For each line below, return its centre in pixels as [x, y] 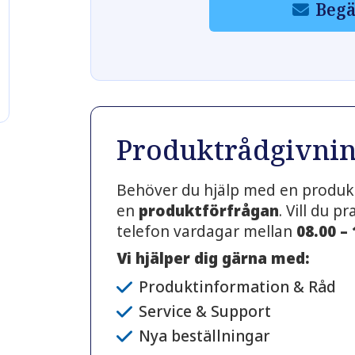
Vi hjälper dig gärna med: [214, 258]
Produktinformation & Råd [238, 287]
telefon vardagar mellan [207, 231]
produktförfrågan [209, 210]
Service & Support [205, 312]
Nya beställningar [205, 336]
